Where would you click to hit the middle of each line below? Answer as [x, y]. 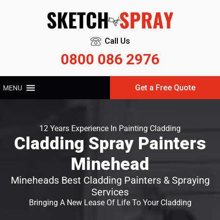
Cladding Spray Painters [110, 143]
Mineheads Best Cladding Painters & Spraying [110, 180]
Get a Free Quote [165, 88]
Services [110, 192]
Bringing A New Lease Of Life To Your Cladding [110, 203]
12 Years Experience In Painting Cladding [110, 128]
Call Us [117, 41]
